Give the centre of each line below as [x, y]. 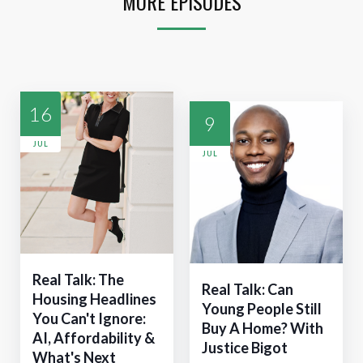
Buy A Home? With [263, 329]
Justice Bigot [245, 348]
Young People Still [262, 309]
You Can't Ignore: [89, 319]
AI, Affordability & [94, 338]
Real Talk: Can [248, 290]
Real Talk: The [78, 280]
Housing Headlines [94, 299]
